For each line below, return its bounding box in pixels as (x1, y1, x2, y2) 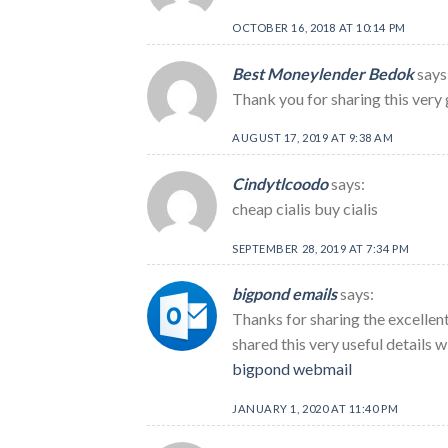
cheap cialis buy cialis (232, 199, 378, 219)
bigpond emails (232, 284, 337, 304)
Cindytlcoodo (232, 174, 328, 194)
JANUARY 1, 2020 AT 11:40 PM (232, 402, 399, 416)
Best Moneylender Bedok (232, 63, 414, 83)
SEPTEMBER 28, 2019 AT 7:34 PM (232, 241, 410, 255)
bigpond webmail (232, 359, 352, 379)
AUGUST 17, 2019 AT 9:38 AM (232, 131, 394, 145)
